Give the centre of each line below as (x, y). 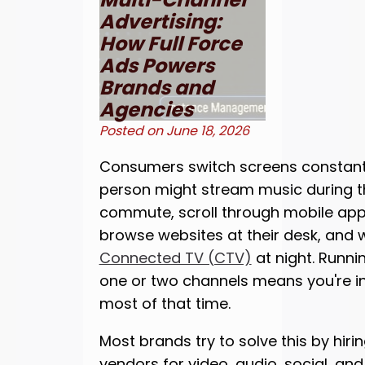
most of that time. (165, 304)
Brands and (156, 88)
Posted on (132, 131)
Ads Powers (156, 66)
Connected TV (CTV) (175, 258)
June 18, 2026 (207, 131)
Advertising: (160, 22)
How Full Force (170, 44)
